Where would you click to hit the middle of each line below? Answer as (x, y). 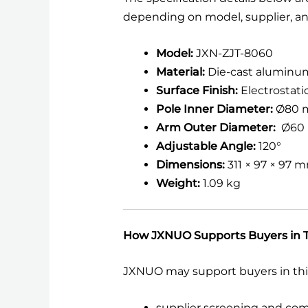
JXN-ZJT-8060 (233, 53)
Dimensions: (190, 164)
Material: (180, 71)
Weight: (178, 183)
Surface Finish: (198, 90)
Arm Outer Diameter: (216, 127)
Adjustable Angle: (206, 146)
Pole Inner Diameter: (214, 109)
